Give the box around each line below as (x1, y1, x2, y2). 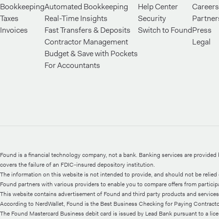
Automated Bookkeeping (44, 1, 128, 12)
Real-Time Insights (44, 13, 108, 23)
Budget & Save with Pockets (44, 48, 138, 59)
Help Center (138, 1, 178, 12)
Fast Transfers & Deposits (44, 25, 131, 35)
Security (138, 13, 166, 23)
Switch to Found (138, 25, 192, 35)
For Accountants (44, 60, 100, 70)
